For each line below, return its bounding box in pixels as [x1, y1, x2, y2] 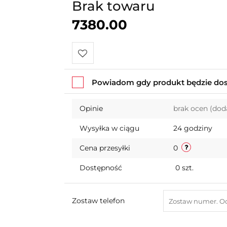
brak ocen [173, 104, 210, 113]
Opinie [79, 104, 103, 113]
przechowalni [78, 92, 129, 102]
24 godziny [173, 124, 212, 133]
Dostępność [79, 163, 122, 172]
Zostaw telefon [71, 196, 125, 205]
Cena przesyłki [79, 143, 130, 153]
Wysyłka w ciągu [79, 124, 139, 133]
